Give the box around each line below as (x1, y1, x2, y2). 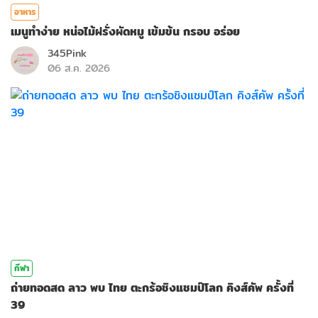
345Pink (48, 45, 87, 62)
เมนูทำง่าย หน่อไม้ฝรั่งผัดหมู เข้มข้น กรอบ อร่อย (11, 23, 240, 41)
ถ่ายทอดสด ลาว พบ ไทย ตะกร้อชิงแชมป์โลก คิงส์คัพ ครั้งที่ (11, 279, 294, 297)
